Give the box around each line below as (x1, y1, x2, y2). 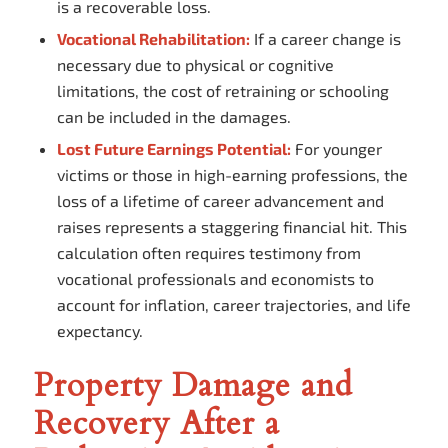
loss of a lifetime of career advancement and (56, 191, 384, 211)
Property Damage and (33, 364, 353, 409)
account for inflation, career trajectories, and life (56, 295, 411, 315)
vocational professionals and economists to (56, 269, 374, 289)
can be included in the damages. (56, 107, 291, 127)
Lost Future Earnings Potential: (56, 139, 291, 159)
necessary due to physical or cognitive (56, 55, 334, 75)
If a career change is (249, 29, 401, 49)
